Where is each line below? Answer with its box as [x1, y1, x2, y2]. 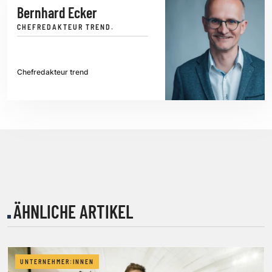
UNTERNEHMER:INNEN [20, 257, 94, 265]
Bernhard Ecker [17, 4, 97, 22]
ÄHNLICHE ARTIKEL [13, 200, 133, 222]
